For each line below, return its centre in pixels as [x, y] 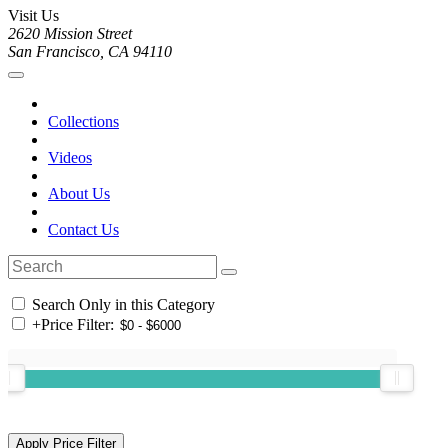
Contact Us [83, 230]
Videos [70, 158]
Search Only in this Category [121, 305]
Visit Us [33, 16]
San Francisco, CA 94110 [90, 52]
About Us [79, 194]
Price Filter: [77, 325]
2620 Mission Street [70, 34]
